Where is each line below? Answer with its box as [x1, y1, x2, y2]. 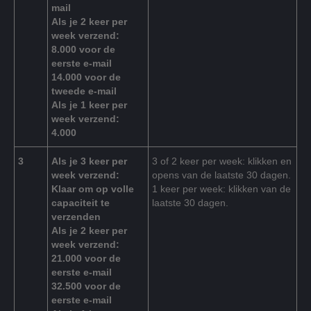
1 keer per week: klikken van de [152, 183, 291, 195]
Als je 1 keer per [51, 99, 127, 111]
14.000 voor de [51, 72, 121, 83]
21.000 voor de [51, 253, 121, 264]
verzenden [51, 211, 101, 223]
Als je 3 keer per [51, 155, 127, 167]
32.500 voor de [51, 280, 121, 292]
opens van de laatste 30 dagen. [152, 169, 291, 181]
